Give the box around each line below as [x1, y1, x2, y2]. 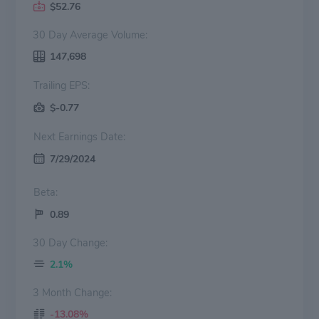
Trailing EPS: [69, 78, 90, 93]
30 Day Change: [33, 235, 108, 250]
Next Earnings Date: [58, 129, 125, 144]
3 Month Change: [33, 285, 112, 300]
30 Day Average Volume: [33, 27, 147, 42]
